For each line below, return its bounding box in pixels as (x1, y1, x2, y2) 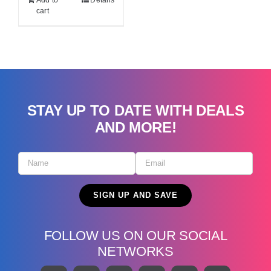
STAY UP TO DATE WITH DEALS (27, 102, 244, 119)
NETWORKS (97, 243, 174, 259)
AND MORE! (94, 119, 177, 136)
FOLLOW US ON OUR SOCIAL (44, 227, 227, 243)
